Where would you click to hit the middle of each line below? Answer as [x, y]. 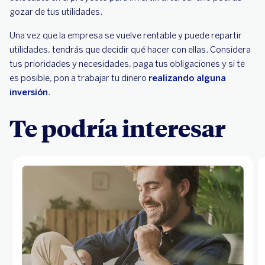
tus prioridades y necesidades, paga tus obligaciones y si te [127, 64]
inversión [29, 92]
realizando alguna [187, 78]
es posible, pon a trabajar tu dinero [79, 78]
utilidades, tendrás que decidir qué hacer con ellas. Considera [130, 50]
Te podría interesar [117, 128]
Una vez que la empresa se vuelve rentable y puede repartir [126, 35]
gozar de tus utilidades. [56, 12]
